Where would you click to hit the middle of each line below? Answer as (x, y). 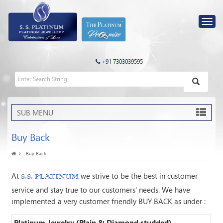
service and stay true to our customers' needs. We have (101, 190)
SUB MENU (35, 113)
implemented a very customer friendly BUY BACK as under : (109, 201)
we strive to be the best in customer (138, 176)
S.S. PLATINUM (50, 177)
